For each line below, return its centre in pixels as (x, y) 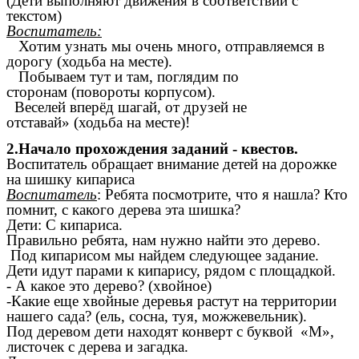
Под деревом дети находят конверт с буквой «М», (170, 332)
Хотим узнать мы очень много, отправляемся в (165, 46)
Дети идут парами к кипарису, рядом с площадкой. (171, 271)
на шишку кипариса (71, 179)
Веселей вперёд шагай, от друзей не (127, 107)
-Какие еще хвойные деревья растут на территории (171, 301)
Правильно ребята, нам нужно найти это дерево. (163, 240)
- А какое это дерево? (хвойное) (109, 286)
